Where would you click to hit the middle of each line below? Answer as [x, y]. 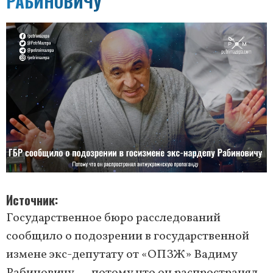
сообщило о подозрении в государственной [128, 237]
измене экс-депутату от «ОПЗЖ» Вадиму [122, 255]
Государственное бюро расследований [113, 218]
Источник [30, 200]
